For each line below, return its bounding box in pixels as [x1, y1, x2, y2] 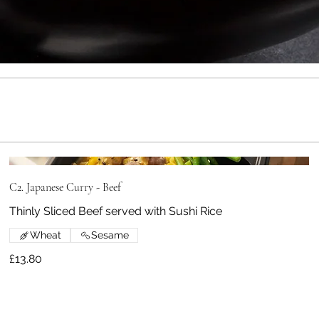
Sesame [91, 229, 130, 241]
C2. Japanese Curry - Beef [9, 180, 122, 195]
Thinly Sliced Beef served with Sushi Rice [9, 204, 223, 219]
